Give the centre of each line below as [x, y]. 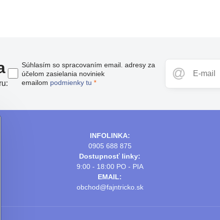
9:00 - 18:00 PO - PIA [110, 166]
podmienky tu [71, 82]
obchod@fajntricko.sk [110, 187]
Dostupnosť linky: [110, 156]
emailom [36, 82]
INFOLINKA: [110, 135]
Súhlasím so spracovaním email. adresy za [89, 65]
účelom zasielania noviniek [63, 73]
